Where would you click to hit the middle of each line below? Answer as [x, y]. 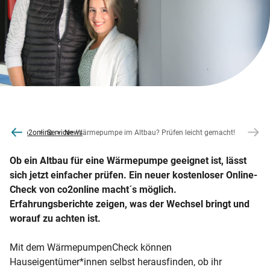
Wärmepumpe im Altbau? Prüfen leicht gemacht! [155, 132]
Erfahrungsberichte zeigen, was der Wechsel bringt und [130, 204]
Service [58, 132]
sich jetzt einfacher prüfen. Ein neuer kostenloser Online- [133, 175]
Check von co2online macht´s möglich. [93, 190]
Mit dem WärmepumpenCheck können [91, 248]
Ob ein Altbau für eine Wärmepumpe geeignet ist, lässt [128, 161]
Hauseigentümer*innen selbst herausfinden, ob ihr [116, 262]
